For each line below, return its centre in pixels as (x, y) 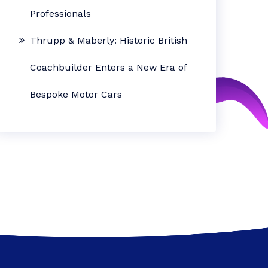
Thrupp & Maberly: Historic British (109, 40)
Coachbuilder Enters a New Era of (109, 67)
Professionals (61, 13)
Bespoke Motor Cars (76, 94)
